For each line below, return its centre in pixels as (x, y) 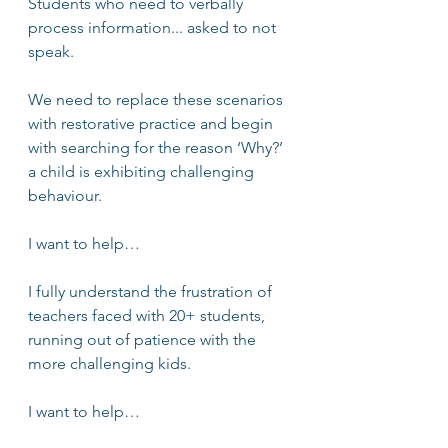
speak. (53, 51)
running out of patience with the (144, 339)
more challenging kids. (111, 363)
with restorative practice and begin (152, 123)
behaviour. (65, 195)
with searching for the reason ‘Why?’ (157, 147)
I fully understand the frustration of (152, 291)
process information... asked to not (154, 27)
